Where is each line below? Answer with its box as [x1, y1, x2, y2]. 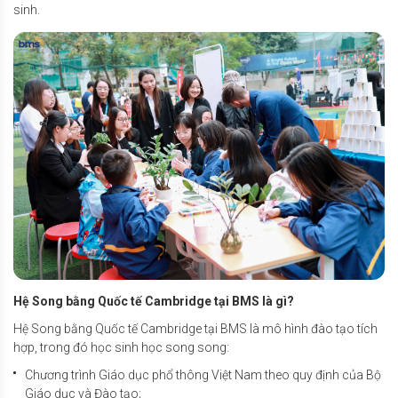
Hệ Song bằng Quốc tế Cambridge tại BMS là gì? [13, 293, 297, 308]
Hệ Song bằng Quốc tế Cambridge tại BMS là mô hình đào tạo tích [13, 321, 378, 336]
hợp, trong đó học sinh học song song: [13, 339, 232, 354]
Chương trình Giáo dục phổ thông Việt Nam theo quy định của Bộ [25, 367, 381, 382]
